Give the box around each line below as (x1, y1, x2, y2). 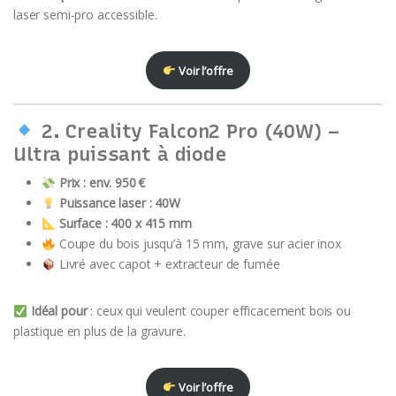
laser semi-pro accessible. (13, 5, 157, 23)
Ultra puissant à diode (13, 142, 227, 166)
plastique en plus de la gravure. (13, 323, 186, 340)
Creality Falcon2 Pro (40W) (65, 119, 322, 143)
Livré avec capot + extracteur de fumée (55, 255, 280, 273)
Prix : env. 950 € (58, 174, 145, 192)
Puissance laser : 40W (58, 194, 180, 212)
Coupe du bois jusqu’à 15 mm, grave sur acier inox (55, 235, 341, 253)
